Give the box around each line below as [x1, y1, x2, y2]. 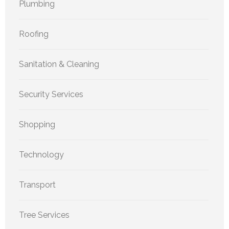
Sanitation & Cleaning [19, 59, 99, 70]
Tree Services [19, 210, 70, 220]
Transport [19, 180, 56, 190]
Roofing [19, 29, 49, 39]
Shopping [19, 120, 55, 130]
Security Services [19, 89, 83, 100]
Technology [19, 150, 64, 160]
